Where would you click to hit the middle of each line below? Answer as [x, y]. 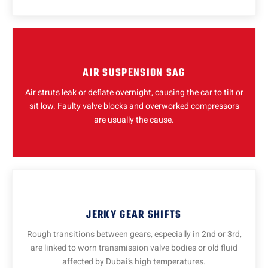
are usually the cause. [134, 120]
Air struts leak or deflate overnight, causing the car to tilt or [134, 93]
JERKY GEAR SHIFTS [134, 215]
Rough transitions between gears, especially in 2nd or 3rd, [134, 234]
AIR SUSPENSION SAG [134, 74]
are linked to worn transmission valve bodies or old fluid [134, 248]
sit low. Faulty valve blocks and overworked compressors [134, 106]
